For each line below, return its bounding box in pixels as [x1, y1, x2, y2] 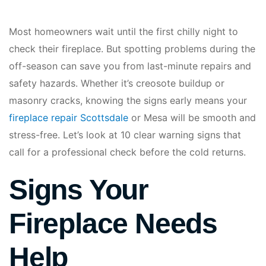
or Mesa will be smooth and [128, 112, 256, 124]
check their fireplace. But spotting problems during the [9, 43, 255, 55]
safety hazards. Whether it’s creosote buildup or [9, 77, 224, 90]
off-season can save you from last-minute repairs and [9, 60, 251, 72]
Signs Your [9, 174, 149, 206]
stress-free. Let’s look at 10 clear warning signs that [9, 129, 241, 141]
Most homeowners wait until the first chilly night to [9, 26, 238, 38]
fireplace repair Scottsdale [9, 112, 128, 124]
